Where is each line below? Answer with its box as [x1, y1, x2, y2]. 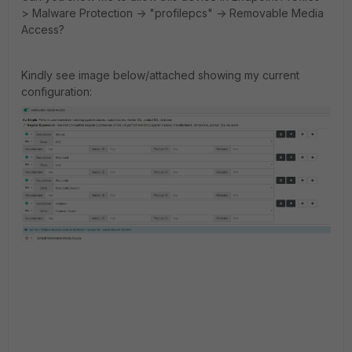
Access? [21, 23, 64, 36]
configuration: [21, 85, 92, 98]
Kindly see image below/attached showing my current [21, 68, 299, 82]
